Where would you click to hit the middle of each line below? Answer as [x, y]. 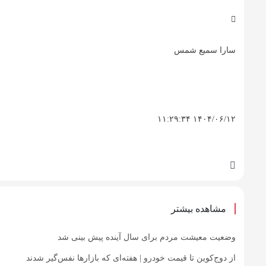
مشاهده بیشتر [199, 208]
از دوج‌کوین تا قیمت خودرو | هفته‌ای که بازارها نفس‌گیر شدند [131, 258]
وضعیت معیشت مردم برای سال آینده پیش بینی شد [147, 237]
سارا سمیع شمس [205, 50]
